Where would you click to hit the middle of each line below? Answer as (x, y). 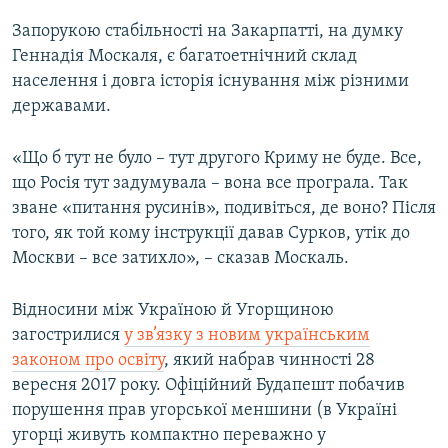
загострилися (68, 336)
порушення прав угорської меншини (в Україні (204, 411)
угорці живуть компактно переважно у (169, 436)
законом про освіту (88, 361)
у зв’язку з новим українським (247, 336)
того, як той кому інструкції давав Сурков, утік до (211, 234)
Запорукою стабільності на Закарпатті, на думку (207, 32)
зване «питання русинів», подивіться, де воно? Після (224, 209)
